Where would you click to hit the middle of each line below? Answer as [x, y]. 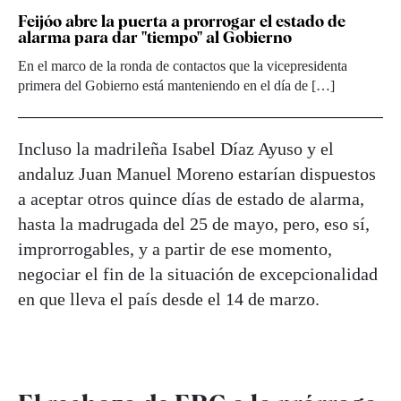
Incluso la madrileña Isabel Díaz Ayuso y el [176, 148]
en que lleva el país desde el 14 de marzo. [169, 299]
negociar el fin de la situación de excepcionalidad [198, 273]
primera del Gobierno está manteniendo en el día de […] [176, 85]
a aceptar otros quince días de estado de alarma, [191, 198]
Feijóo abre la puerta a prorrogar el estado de [182, 21]
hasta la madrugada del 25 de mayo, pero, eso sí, [194, 223]
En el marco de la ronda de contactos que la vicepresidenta [183, 65]
